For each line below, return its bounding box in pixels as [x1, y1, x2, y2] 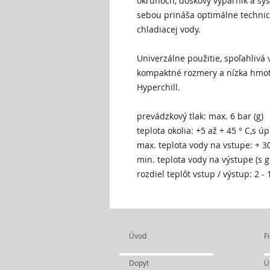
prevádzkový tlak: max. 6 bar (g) [137, 110, 263, 122]
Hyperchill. [137, 81, 180, 93]
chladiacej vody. [137, 24, 201, 35]
